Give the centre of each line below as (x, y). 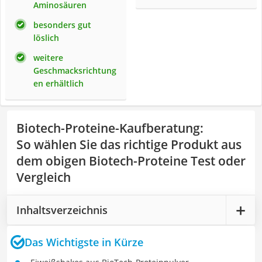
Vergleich (44, 177)
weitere (48, 58)
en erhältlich (58, 83)
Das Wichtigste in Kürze (84, 242)
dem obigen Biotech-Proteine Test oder (131, 161)
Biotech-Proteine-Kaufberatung (108, 128)
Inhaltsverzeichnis (62, 210)
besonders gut (62, 25)
